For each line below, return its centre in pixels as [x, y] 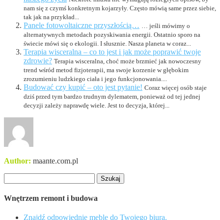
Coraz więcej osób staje [176, 87]
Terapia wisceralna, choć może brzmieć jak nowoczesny [128, 61]
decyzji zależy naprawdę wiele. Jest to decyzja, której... [96, 105]
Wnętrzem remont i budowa [51, 198]
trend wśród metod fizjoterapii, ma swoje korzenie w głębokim [106, 70]
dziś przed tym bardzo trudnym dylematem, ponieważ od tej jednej [112, 96]
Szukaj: [15, 177]
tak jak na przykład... [51, 17]
